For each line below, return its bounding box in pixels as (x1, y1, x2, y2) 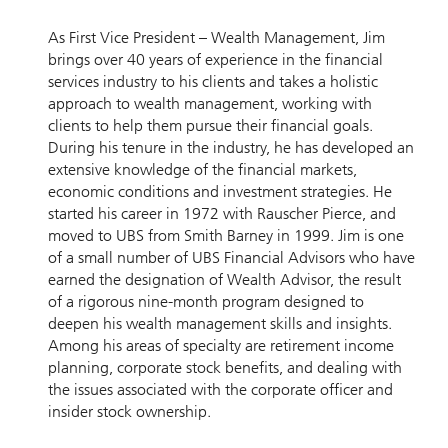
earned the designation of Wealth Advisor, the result (48, 269, 401, 289)
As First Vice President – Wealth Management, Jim (48, 27, 385, 47)
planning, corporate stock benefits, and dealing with (48, 357, 402, 377)
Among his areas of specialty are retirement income (48, 335, 394, 355)
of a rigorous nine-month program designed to (48, 291, 364, 311)
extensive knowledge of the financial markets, (48, 159, 357, 179)
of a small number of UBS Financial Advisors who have (48, 247, 415, 267)
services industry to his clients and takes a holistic (48, 71, 378, 91)
